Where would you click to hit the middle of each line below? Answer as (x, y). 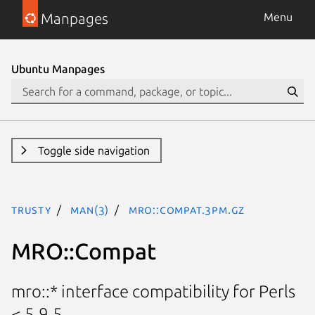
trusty (31, 210)
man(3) (90, 210)
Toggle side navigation (94, 150)
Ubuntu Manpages (58, 69)
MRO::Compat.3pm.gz (187, 210)
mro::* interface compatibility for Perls (153, 292)
